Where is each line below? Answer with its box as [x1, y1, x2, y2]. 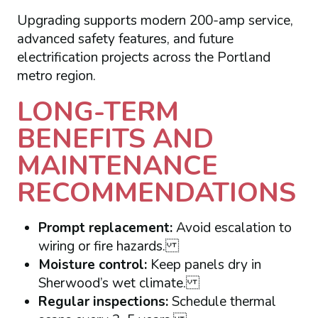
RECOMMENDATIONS [16, 174, 296, 211]
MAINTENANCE [16, 147, 218, 184]
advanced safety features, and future [16, 30, 234, 49]
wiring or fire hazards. [38, 236, 179, 256]
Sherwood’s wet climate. [38, 273, 199, 292]
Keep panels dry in [146, 255, 261, 274]
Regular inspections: [38, 292, 168, 311]
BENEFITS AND [16, 120, 214, 157]
